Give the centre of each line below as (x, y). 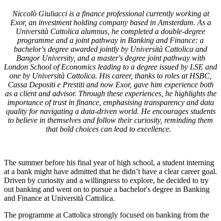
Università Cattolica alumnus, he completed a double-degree (110, 32)
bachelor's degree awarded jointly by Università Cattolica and (110, 49)
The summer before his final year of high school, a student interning (109, 163)
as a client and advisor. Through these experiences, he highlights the (110, 94)
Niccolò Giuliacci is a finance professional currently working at (110, 14)
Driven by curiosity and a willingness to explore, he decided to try (106, 181)
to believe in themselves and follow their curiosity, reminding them (110, 120)
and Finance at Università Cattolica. (60, 198)
